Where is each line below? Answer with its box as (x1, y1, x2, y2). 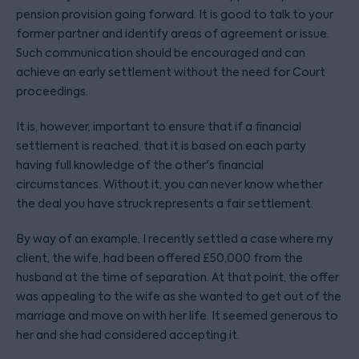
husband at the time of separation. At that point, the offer (16, 270, 339, 284)
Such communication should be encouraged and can (16, 46, 305, 60)
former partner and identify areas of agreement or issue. (16, 26, 329, 41)
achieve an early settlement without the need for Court (16, 65, 325, 79)
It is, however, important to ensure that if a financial (16, 119, 301, 134)
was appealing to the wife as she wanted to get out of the (16, 289, 341, 304)
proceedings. (16, 84, 88, 99)
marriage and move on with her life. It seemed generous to (16, 309, 338, 323)
